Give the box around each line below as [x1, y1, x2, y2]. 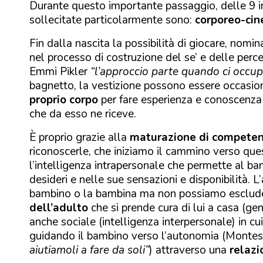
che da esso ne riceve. [29, 106, 136, 122]
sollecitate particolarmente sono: [29, 12, 195, 28]
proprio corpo [29, 92, 98, 107]
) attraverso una [149, 242, 230, 258]
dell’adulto [29, 200, 88, 215]
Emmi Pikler [29, 63, 90, 79]
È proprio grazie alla [29, 129, 130, 145]
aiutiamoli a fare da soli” [29, 242, 149, 258]
